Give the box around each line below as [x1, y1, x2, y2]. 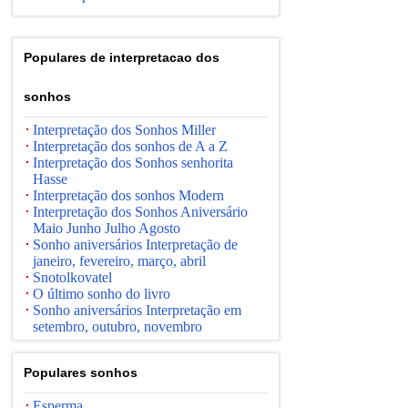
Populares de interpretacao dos [24, 50, 219, 65]
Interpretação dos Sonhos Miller [33, 122, 216, 138]
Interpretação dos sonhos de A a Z [33, 138, 228, 154]
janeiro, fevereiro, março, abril [33, 253, 206, 269]
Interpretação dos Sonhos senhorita [33, 155, 233, 170]
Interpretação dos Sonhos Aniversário [33, 204, 248, 219]
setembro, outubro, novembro [33, 319, 202, 334]
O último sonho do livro [33, 286, 170, 301]
